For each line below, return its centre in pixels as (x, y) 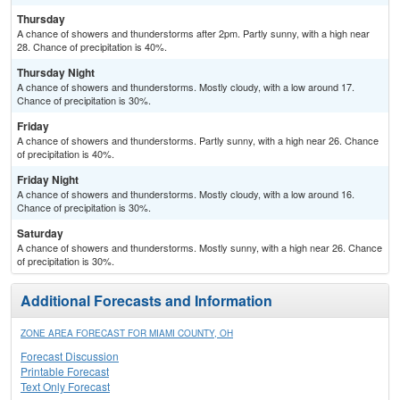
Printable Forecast (65, 371)
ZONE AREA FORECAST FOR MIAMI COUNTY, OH (127, 333)
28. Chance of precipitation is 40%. (92, 47)
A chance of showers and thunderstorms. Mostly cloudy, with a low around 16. (186, 194)
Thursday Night (56, 73)
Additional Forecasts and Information (146, 301)
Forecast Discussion (70, 356)
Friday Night (48, 180)
